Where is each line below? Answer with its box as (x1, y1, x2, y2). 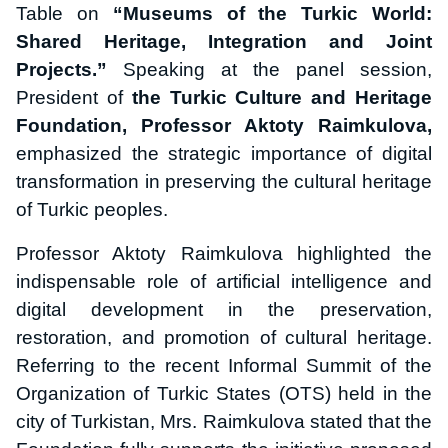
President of (16, 86, 132, 108)
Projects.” (16, 58, 123, 80)
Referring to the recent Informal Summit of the (16, 354, 432, 376)
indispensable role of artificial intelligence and (16, 270, 432, 292)
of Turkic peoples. (16, 198, 168, 220)
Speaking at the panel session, (123, 58, 432, 80)
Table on (16, 2, 113, 24)
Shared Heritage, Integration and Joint (16, 30, 432, 52)
